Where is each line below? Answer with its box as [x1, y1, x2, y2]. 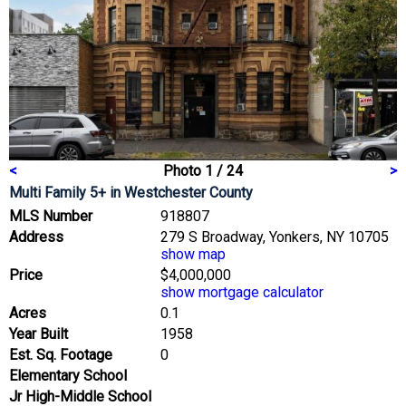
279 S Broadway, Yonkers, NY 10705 [160, 227, 389, 246]
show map [160, 245, 226, 263]
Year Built [9, 324, 68, 343]
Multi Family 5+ [9, 183, 106, 201]
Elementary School [9, 366, 127, 384]
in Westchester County [110, 183, 253, 201]
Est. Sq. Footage [9, 345, 112, 363]
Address [9, 227, 63, 246]
